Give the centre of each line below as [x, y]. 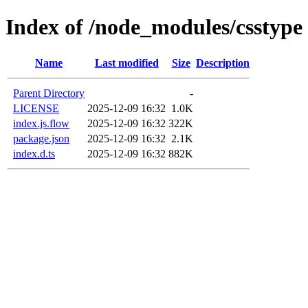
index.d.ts [34, 153]
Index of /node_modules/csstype [154, 27]
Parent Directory [49, 93]
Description [223, 63]
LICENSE [36, 108]
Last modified [126, 63]
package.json [41, 138]
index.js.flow [41, 123]
